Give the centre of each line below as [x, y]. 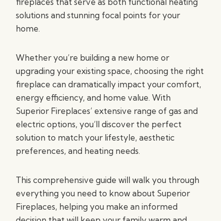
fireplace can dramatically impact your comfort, [109, 84]
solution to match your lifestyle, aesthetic [95, 137]
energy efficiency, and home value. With [93, 97]
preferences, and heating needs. [78, 151]
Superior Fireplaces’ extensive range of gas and [107, 111]
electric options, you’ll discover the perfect [99, 124]
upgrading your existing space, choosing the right [110, 71]
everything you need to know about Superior [103, 193]
